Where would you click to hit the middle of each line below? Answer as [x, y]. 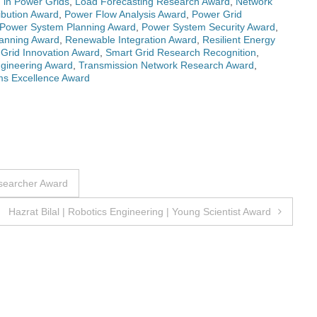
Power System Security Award [208, 27]
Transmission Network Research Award [166, 65]
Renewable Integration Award [131, 40]
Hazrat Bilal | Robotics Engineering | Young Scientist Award [140, 212]
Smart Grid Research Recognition [181, 53]
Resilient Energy [239, 40]
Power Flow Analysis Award [125, 15]
